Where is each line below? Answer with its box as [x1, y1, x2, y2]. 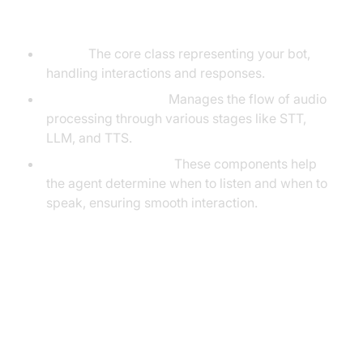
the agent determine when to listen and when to [45, 175, 327, 191]
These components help [170, 156, 317, 172]
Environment [26, 304, 140, 327]
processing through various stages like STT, [45, 110, 306, 126]
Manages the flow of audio [164, 91, 327, 107]
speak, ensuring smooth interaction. [45, 194, 258, 211]
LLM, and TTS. [45, 130, 132, 146]
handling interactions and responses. [45, 65, 265, 81]
